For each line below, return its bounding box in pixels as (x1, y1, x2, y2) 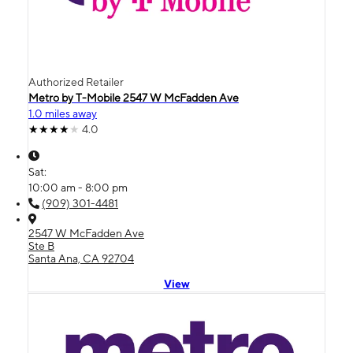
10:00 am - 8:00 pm (28, 181, 128, 194)
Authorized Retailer (28, 76, 124, 88)
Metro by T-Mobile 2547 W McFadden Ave (28, 91, 239, 104)
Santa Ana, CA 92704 (28, 252, 134, 265)
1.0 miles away (28, 107, 97, 120)
